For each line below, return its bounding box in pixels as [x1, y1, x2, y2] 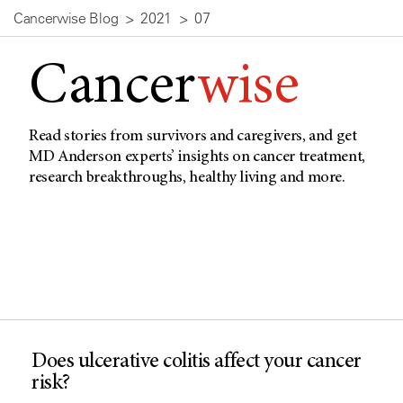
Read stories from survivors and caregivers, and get [29, 129, 357, 145]
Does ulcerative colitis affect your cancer [31, 352, 362, 373]
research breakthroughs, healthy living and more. [29, 170, 345, 186]
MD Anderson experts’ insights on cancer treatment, [29, 149, 366, 166]
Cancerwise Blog [13, 9, 119, 27]
